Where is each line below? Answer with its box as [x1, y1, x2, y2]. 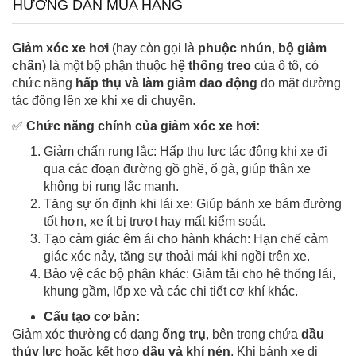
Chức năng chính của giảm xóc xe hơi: [23, 119, 260, 133]
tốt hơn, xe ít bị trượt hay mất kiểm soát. [44, 215, 265, 229]
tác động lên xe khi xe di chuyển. [12, 94, 195, 108]
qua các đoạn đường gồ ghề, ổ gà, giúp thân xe [44, 162, 311, 176]
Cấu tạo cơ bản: [44, 310, 140, 324]
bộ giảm [278, 41, 327, 56]
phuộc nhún [198, 41, 272, 56]
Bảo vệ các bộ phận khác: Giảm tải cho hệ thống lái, [44, 267, 335, 281]
